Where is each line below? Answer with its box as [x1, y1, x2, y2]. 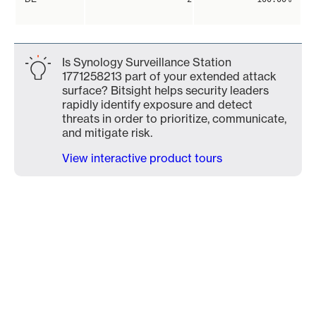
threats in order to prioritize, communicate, [62, 111, 286, 126]
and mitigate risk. [62, 126, 152, 140]
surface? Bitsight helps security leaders [62, 83, 269, 97]
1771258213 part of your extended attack [62, 69, 276, 83]
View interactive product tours [62, 151, 222, 165]
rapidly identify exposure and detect [62, 97, 253, 111]
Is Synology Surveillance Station [62, 55, 231, 69]
